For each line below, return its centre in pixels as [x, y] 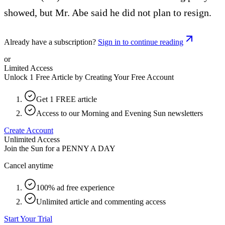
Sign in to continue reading [141, 42]
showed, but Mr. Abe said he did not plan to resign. [108, 12]
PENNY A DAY [89, 148]
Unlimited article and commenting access [101, 201]
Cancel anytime [29, 165]
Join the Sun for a [32, 148]
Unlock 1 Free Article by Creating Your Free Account [89, 77]
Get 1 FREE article [67, 99]
